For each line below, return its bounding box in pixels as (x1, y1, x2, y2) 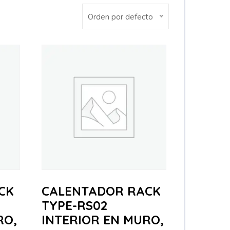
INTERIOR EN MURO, (41, 212, 164, 227)
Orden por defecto (88, 12, 153, 22)
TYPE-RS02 (41, 197, 107, 213)
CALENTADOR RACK (41, 183, 161, 199)
